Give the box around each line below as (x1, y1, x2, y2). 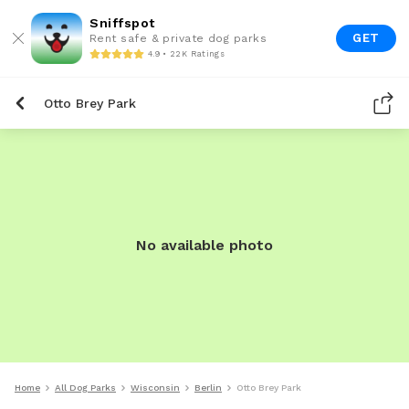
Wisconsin (131, 383, 180, 393)
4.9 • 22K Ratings (148, 48, 225, 58)
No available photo (136, 236, 273, 254)
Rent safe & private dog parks (89, 32, 267, 45)
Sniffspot (89, 16, 155, 30)
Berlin (194, 383, 222, 393)
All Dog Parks (55, 383, 116, 393)
